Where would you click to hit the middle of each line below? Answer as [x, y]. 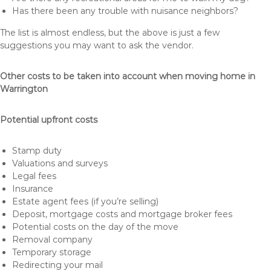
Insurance [33, 189]
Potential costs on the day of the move [95, 227]
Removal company [52, 240]
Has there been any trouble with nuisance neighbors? [125, 11]
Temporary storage [52, 252]
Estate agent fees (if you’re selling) [85, 201]
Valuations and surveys [60, 163]
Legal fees [34, 176]
